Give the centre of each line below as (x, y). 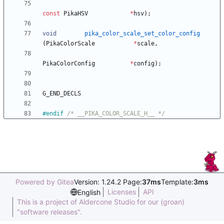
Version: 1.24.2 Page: (108, 182)
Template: (177, 182)
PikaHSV (76, 14)
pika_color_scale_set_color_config (142, 34)
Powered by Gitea (45, 182)
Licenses (121, 192)
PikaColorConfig (69, 64)
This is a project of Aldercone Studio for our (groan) (101, 202)
